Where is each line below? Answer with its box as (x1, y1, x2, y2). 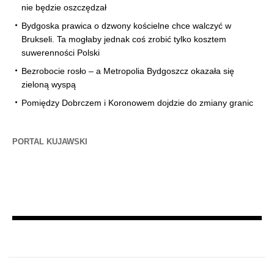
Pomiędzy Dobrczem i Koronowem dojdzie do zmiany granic (21, 98, 253, 108)
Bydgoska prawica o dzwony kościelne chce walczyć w (21, 21, 231, 31)
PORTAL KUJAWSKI (12, 137, 87, 147)
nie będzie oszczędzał (21, 2, 106, 13)
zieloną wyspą (21, 80, 76, 90)
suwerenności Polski (21, 48, 100, 58)
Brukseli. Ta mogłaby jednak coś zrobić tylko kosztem (21, 34, 226, 45)
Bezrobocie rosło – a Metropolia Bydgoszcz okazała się (21, 66, 234, 76)
